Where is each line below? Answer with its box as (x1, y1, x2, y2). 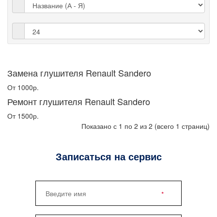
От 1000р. (7, 82, 39, 93)
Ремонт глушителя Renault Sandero (7, 95, 150, 108)
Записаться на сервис (55, 149, 162, 164)
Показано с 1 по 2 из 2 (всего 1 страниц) (81, 121, 210, 131)
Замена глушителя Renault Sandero (7, 66, 151, 79)
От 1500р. (7, 111, 39, 121)
